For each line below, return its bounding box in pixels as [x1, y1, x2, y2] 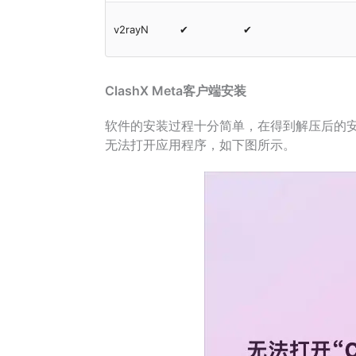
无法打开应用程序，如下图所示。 [105, 137, 296, 153]
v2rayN [114, 23, 149, 36]
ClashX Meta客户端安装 [105, 83, 246, 99]
